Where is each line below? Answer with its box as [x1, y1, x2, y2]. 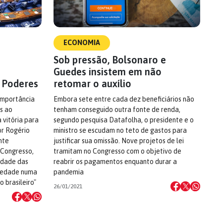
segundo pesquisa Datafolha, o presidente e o [54, 116, 194, 124]
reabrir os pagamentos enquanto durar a [54, 158, 177, 166]
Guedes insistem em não [54, 66, 162, 77]
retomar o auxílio [54, 78, 131, 89]
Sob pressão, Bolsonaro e [54, 54, 166, 65]
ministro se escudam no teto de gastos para [54, 126, 187, 134]
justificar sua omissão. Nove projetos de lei [54, 137, 184, 145]
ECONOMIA [63, 39, 100, 47]
